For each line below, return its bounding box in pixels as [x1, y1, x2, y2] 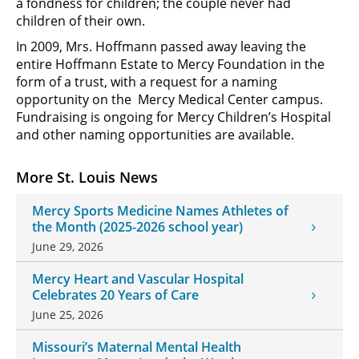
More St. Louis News [16, 167, 158, 187]
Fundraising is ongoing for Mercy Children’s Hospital [16, 108, 331, 126]
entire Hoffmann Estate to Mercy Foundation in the [16, 55, 325, 73]
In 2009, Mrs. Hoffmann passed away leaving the [16, 38, 306, 55]
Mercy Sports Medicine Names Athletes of [32, 202, 288, 220]
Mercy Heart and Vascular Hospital [32, 270, 244, 288]
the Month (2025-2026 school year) [32, 218, 243, 236]
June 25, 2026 [32, 307, 103, 322]
